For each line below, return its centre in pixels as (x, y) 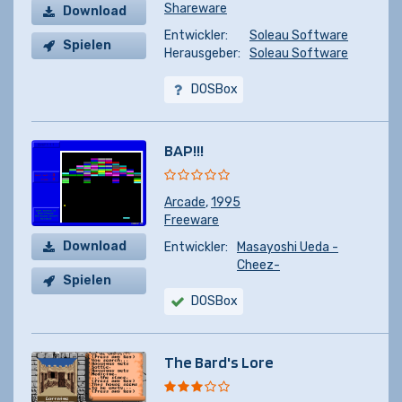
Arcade (185, 202)
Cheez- (258, 265)
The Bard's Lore (219, 362)
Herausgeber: (202, 53)
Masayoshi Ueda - (288, 247)
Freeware (192, 220)
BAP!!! (184, 150)
